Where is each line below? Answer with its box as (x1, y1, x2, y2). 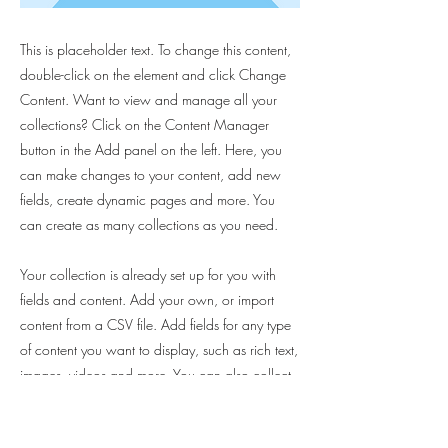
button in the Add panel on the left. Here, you (20, 140, 282, 159)
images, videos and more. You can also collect (20, 365, 291, 384)
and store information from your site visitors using (20, 390, 297, 409)
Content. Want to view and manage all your (20, 90, 277, 109)
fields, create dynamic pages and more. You (20, 190, 275, 209)
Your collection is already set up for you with (20, 265, 276, 284)
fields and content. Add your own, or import (20, 290, 274, 309)
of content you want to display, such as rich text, (20, 340, 298, 359)
